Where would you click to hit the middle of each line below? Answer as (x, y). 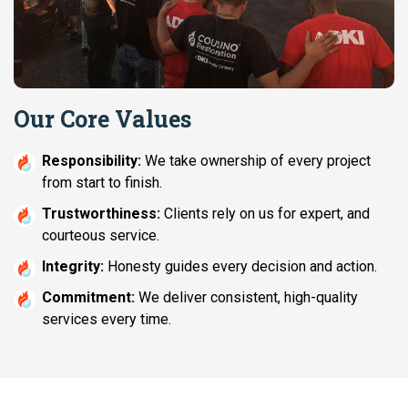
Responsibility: (92, 161)
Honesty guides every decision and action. (240, 267)
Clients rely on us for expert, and (265, 214)
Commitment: (88, 298)
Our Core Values (102, 119)
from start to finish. (102, 183)
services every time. (107, 320)
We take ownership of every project (256, 161)
